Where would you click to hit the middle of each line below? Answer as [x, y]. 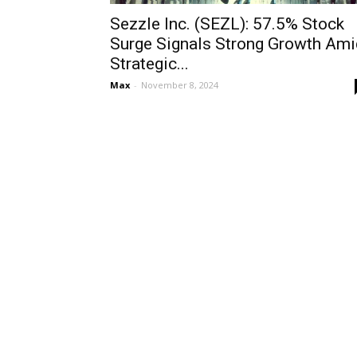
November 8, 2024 [180, 85]
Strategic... [149, 64]
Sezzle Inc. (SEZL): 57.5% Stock [227, 24]
